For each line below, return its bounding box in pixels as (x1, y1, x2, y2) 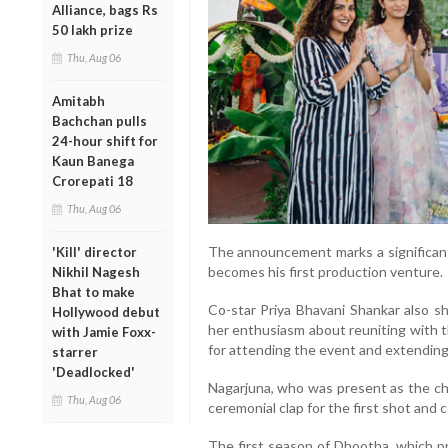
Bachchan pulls (52, 112, 147, 129)
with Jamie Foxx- (52, 323, 156, 340)
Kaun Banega (52, 152, 134, 169)
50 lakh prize (52, 21, 133, 38)
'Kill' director (52, 243, 137, 260)
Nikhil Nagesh (52, 263, 140, 280)
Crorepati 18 (52, 172, 133, 189)
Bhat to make (52, 283, 135, 300)
